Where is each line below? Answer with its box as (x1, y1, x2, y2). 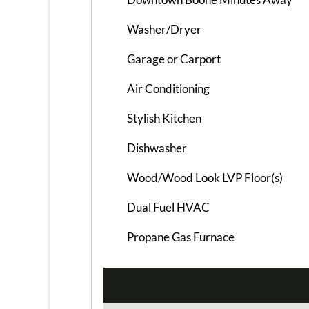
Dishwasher (127, 140, 187, 155)
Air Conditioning (127, 81, 210, 96)
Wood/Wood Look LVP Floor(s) (127, 170, 283, 185)
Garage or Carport (127, 51, 221, 66)
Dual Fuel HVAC (127, 199, 210, 215)
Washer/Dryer (127, 21, 201, 37)
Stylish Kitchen (127, 110, 201, 126)
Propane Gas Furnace (127, 229, 235, 244)
